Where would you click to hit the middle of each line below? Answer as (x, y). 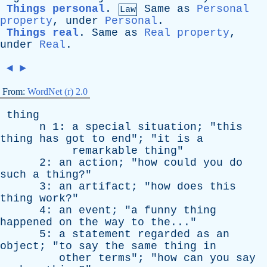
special (108, 127)
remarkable (105, 151)
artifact (105, 187)
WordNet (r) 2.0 (58, 91)
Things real (43, 33)
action (98, 163)
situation (167, 127)
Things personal (56, 9)
